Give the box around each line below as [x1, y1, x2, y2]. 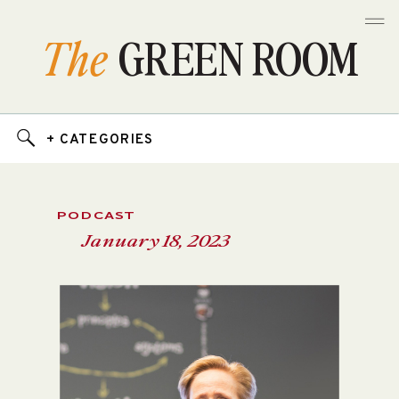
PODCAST [57, 208, 136, 223]
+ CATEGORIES [45, 130, 155, 149]
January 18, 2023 [82, 229, 230, 252]
